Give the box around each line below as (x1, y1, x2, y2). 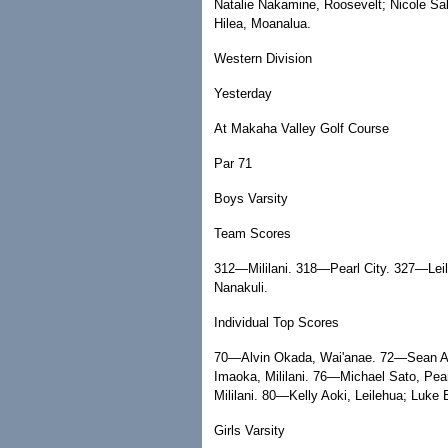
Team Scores (214, 226, 291, 241)
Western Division (214, 51, 312, 66)
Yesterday (214, 86, 272, 101)
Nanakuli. (214, 280, 268, 295)
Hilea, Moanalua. (214, 16, 311, 31)
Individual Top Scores (214, 315, 339, 330)
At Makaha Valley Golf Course (214, 121, 389, 136)
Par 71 (214, 156, 252, 171)
